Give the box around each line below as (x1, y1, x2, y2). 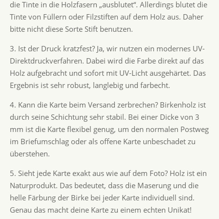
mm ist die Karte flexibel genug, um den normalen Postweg (9, 124, 209, 134)
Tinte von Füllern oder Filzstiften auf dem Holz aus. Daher (9, 11, 203, 22)
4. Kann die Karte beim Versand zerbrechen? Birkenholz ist (9, 99, 206, 109)
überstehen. (9, 148, 50, 158)
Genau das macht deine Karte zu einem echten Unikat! (9, 204, 192, 215)
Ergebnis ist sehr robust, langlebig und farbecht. (9, 80, 170, 90)
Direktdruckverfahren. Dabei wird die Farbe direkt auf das (9, 55, 204, 66)
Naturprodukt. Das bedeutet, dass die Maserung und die (9, 180, 198, 190)
